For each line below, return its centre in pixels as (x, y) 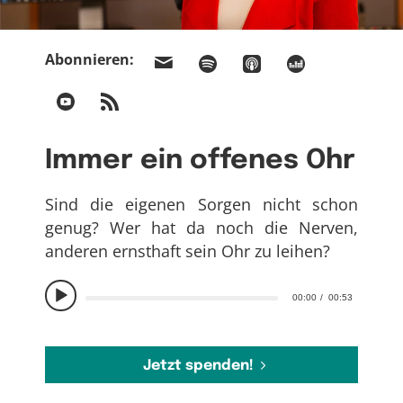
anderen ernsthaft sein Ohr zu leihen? (188, 251)
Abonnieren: (90, 59)
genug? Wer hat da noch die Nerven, (201, 228)
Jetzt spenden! (198, 365)
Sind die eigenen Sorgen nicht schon (201, 205)
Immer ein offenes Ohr (200, 161)
